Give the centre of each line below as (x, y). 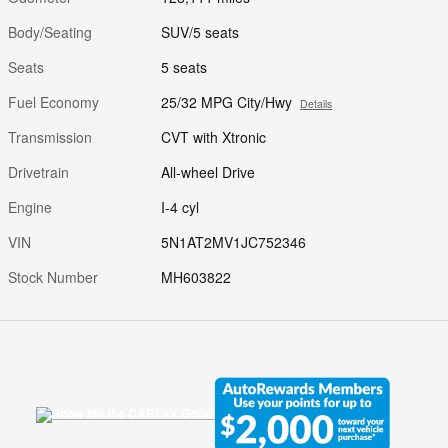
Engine (30, 207)
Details (316, 104)
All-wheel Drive (208, 172)
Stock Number (53, 277)
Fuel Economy (53, 102)
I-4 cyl (180, 207)
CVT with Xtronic (214, 137)
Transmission (50, 137)
